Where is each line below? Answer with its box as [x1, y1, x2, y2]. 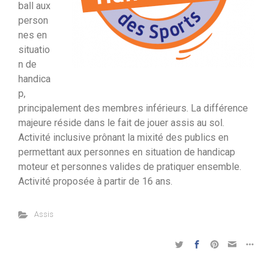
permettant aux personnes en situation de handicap [18, 146, 235, 158]
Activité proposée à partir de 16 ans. [18, 175, 172, 187]
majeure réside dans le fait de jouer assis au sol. [18, 117, 224, 129]
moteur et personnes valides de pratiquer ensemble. [18, 161, 241, 172]
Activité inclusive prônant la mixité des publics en [18, 132, 229, 143]
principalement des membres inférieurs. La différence [18, 102, 248, 114]
